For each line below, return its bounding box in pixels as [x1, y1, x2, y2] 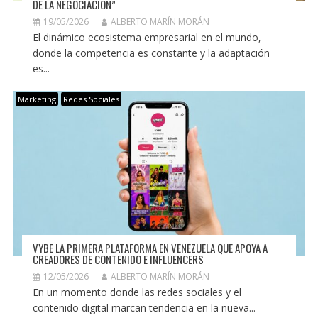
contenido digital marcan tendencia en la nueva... [32, 301, 256, 315]
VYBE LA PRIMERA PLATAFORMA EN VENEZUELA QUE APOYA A [32, 240, 268, 256]
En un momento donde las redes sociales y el [32, 285, 241, 300]
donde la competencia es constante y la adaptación [32, 46, 270, 60]
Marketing [17, 94, 56, 105]
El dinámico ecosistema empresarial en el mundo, [32, 31, 261, 45]
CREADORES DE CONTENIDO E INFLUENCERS [32, 251, 204, 268]
